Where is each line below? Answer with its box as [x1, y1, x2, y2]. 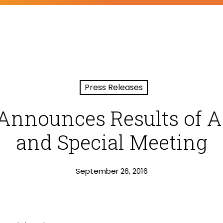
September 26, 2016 [75, 166, 148, 176]
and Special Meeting [15, 129, 208, 155]
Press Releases [85, 82, 143, 93]
